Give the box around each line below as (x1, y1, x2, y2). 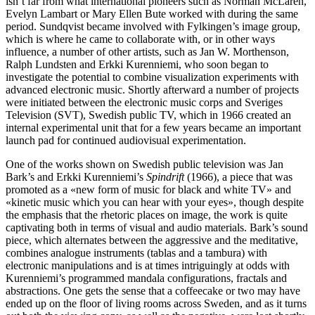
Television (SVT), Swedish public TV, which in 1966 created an (6, 108, 291, 121)
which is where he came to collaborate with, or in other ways (6, 32, 275, 45)
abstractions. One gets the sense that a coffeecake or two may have (6, 284, 300, 297)
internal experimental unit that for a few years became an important (6, 121, 301, 134)
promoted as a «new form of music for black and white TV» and (6, 183, 291, 195)
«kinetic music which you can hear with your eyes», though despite (6, 195, 304, 208)
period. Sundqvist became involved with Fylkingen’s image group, (6, 20, 300, 32)
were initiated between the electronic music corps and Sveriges (6, 96, 283, 108)
